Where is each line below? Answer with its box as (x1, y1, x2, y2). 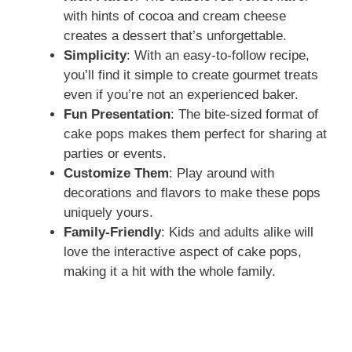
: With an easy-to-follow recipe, (126, 47, 310, 63)
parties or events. (64, 145, 167, 161)
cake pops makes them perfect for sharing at (64, 126, 327, 141)
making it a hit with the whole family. (64, 263, 276, 279)
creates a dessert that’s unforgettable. (64, 27, 287, 43)
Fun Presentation (64, 106, 170, 122)
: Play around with (169, 165, 274, 181)
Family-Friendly (64, 224, 161, 240)
